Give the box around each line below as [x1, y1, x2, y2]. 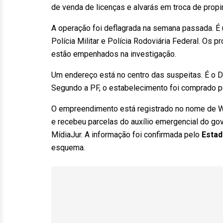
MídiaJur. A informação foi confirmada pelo [51, 130, 202, 139]
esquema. [51, 143, 85, 152]
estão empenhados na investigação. [51, 49, 176, 59]
